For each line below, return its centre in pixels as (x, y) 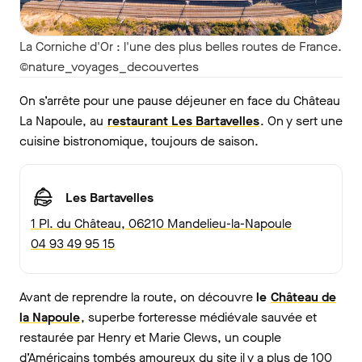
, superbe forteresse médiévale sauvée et (199, 318)
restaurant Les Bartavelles (183, 121)
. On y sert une (301, 121)
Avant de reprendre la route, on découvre (136, 297)
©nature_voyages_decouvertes (109, 67)
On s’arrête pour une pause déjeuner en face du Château (180, 101)
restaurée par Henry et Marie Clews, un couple (150, 338)
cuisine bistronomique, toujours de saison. (139, 141)
